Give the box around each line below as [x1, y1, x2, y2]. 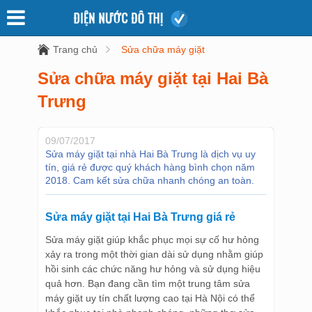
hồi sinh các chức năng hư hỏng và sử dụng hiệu [45, 263, 260, 274]
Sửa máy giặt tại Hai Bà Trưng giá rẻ [45, 211, 235, 223]
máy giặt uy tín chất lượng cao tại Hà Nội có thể [45, 292, 255, 304]
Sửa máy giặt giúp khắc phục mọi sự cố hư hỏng [45, 234, 259, 245]
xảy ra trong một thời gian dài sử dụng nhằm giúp [45, 249, 263, 260]
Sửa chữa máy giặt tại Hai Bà [38, 69, 268, 88]
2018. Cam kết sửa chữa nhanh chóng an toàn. [45, 175, 254, 186]
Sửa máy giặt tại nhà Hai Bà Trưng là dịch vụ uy [45, 148, 256, 159]
